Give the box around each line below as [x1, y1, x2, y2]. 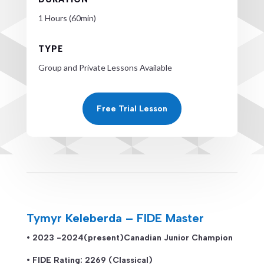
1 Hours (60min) [38, 12, 96, 23]
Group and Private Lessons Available [38, 62, 172, 72]
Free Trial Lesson [96, 103, 167, 114]
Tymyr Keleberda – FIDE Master [26, 210, 204, 225]
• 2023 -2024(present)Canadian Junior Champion [26, 232, 233, 243]
